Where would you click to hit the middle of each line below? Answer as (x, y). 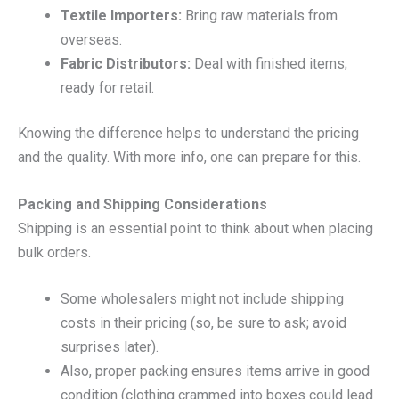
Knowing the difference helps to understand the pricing (188, 134)
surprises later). (110, 347)
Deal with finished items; (269, 64)
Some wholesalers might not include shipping (202, 299)
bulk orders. (54, 252)
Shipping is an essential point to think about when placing (195, 228)
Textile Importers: (121, 16)
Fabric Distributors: (126, 64)
